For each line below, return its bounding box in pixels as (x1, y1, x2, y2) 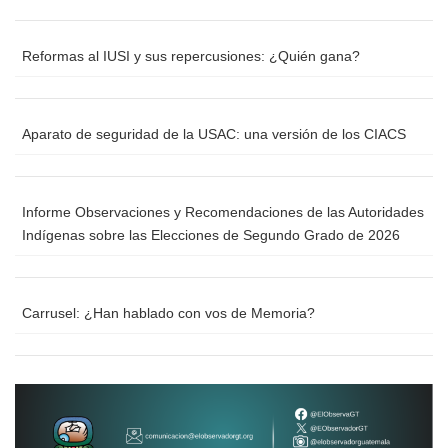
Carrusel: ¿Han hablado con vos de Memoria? (22, 304, 315, 321)
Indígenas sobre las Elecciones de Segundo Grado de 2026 (22, 226, 400, 243)
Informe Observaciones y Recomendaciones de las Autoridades (22, 203, 424, 220)
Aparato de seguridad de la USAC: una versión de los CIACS (22, 125, 406, 142)
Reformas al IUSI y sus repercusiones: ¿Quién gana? (22, 47, 360, 64)
